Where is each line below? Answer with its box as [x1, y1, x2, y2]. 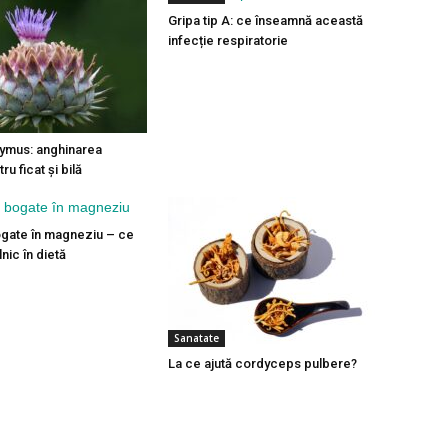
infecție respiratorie [168, 33, 288, 48]
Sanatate [174, 331, 219, 345]
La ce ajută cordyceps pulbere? [168, 356, 357, 371]
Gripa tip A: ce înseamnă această [168, 13, 363, 28]
